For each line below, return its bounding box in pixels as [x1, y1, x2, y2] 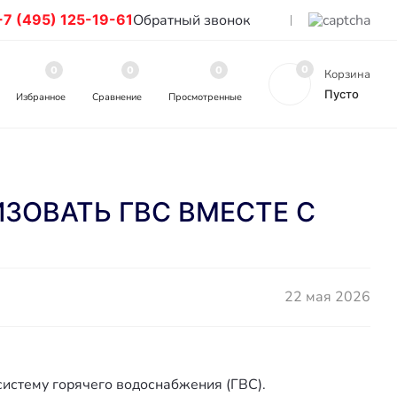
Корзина [324, 66, 370, 82]
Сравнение [92, 90, 142, 104]
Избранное [16, 90, 66, 104]
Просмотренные [168, 90, 242, 104]
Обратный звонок [133, 10, 250, 30]
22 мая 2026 [284, 287, 370, 307]
